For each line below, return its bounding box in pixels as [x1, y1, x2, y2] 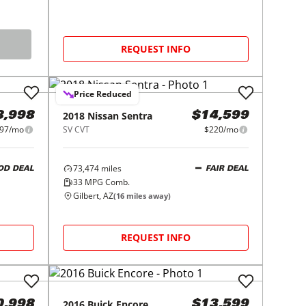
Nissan [87, 109, 120, 122]
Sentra [122, 109, 153, 122]
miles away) [124, 191, 171, 201]
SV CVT [63, 124, 90, 135]
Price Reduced [74, 88, 133, 100]
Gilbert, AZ [73, 190, 114, 201]
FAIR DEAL [205, 165, 249, 173]
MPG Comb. [83, 176, 130, 188]
